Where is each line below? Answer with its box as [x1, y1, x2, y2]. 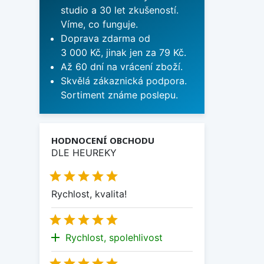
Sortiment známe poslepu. [61, 89, 178, 101]
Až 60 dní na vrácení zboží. [61, 61, 183, 73]
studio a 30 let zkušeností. [61, 4, 179, 16]
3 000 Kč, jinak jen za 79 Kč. [61, 47, 186, 59]
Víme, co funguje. [61, 18, 138, 31]
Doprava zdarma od [61, 32, 150, 45]
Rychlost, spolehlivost [65, 232, 163, 244]
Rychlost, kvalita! [51, 188, 127, 200]
